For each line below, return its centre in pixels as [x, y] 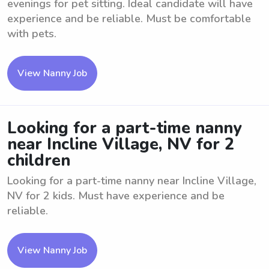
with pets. [32, 34]
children [39, 161]
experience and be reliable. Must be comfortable [129, 19]
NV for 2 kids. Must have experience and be [116, 196]
